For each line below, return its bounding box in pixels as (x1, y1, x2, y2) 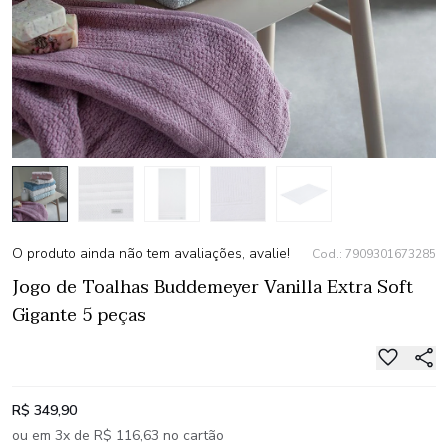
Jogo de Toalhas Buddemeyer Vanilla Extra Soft (12, 272, 413, 303)
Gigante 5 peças (12, 300, 146, 331)
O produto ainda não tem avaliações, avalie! (12, 244, 290, 263)
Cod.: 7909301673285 (312, 246, 436, 262)
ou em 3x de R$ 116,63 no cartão (12, 425, 224, 445)
